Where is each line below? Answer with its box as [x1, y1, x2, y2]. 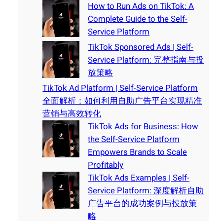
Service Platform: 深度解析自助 [88, 184, 204, 197]
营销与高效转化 [42, 107, 102, 120]
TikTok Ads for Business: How [88, 120, 199, 133]
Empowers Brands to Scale [88, 146, 187, 158]
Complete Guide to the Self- [88, 12, 188, 25]
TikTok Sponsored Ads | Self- [88, 40, 194, 53]
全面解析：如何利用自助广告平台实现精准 [42, 94, 202, 107]
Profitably [88, 158, 124, 171]
